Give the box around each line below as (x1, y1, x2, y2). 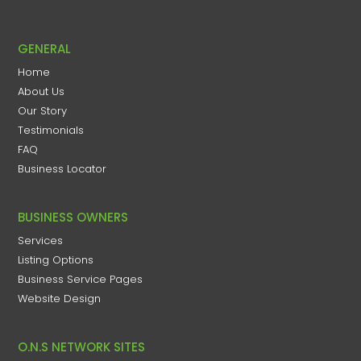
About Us (18, 83, 65, 99)
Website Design (18, 290, 102, 306)
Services (18, 232, 64, 248)
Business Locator (18, 160, 107, 176)
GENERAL (18, 39, 72, 57)
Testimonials (18, 122, 85, 138)
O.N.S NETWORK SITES (18, 338, 146, 355)
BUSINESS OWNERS (18, 208, 129, 226)
